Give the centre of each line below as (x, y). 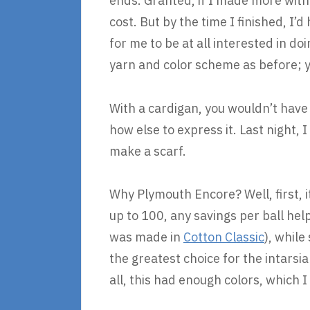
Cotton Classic (224, 237)
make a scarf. (148, 151)
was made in (146, 237)
